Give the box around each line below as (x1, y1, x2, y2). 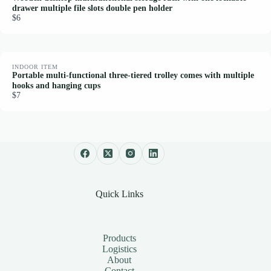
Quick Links (95, 189, 143, 200)
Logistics (102, 244, 137, 254)
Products (102, 233, 136, 243)
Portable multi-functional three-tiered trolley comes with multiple (12, 70, 254, 80)
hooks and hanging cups (12, 80, 100, 91)
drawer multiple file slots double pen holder (12, 3, 172, 13)
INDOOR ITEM (12, 64, 58, 71)
